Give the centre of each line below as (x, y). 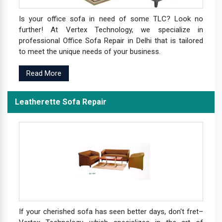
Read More (44, 73)
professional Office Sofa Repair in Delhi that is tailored (111, 40)
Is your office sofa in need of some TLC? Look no (111, 19)
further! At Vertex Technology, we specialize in (111, 29)
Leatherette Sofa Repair (61, 102)
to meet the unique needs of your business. (90, 51)
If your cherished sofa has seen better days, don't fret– (111, 211)
